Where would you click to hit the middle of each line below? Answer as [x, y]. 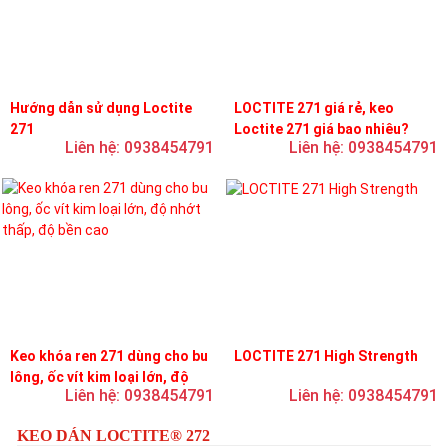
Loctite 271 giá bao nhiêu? [321, 129]
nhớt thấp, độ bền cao [82, 398]
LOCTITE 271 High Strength [326, 356]
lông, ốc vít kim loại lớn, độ [99, 377]
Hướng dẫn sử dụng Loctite [101, 108]
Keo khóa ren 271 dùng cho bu [109, 356]
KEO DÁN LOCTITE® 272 [113, 435]
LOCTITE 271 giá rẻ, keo [314, 108]
